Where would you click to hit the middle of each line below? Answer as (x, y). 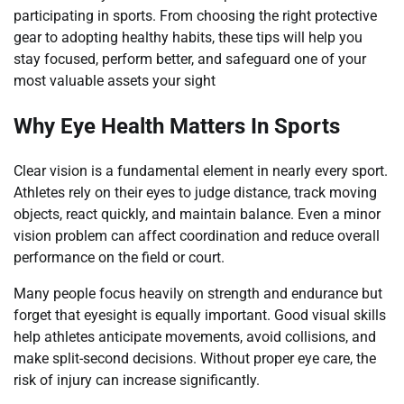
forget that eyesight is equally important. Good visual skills (200, 315)
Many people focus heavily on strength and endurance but (198, 293)
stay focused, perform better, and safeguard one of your (190, 59)
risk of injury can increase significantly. (137, 380)
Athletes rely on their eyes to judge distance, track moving (195, 192)
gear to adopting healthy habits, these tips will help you (188, 37)
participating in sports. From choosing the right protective (195, 15)
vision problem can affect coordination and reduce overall (197, 235)
